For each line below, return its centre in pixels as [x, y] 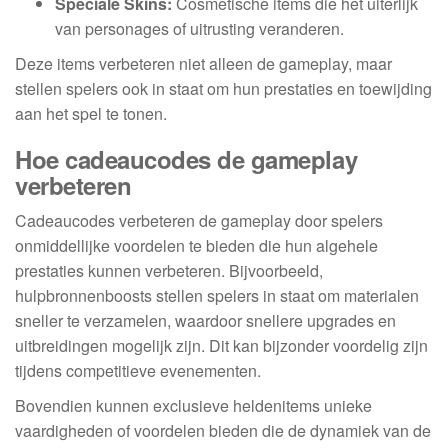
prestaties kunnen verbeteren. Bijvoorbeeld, [169, 270]
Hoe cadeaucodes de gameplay [186, 159]
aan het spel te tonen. [91, 113]
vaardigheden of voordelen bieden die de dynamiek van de [223, 430]
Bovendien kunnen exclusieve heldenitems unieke [193, 405]
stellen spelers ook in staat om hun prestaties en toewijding [223, 88]
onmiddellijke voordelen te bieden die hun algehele [196, 245]
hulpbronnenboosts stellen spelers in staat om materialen [217, 295]
